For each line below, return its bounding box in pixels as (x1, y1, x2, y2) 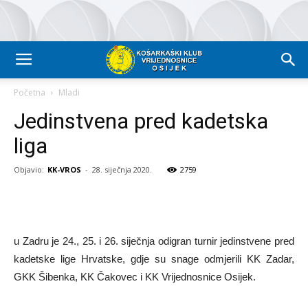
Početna (14, 87, 45, 98)
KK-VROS (47, 164, 81, 175)
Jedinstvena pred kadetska (14, 108, 268, 134)
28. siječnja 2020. (92, 164, 152, 175)
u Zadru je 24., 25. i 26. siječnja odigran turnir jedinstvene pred (14, 235, 294, 247)
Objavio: (14, 164, 44, 175)
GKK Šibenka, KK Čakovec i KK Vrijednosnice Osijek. (14, 271, 256, 283)
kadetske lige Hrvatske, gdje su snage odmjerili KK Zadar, (14, 253, 294, 265)
